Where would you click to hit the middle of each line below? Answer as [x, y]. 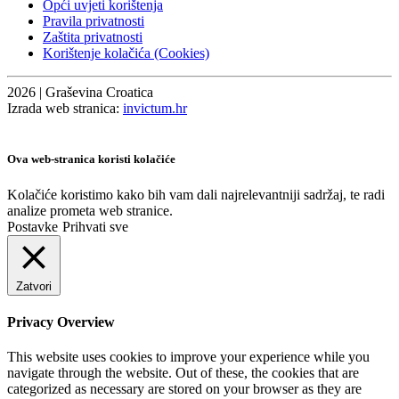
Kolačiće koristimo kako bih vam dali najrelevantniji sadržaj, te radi [196, 194]
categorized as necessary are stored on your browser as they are [184, 389]
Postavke [33, 226]
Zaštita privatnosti [93, 37]
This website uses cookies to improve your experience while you [188, 357]
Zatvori [34, 286]
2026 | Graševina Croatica [80, 93]
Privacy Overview [61, 322]
